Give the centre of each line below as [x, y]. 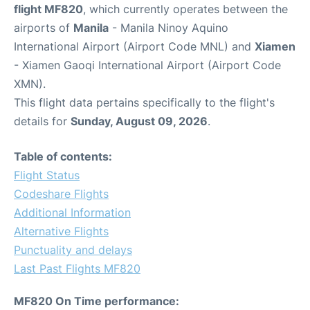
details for [42, 121]
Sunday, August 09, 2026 [139, 121]
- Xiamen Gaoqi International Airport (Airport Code [147, 65]
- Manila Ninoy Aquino [168, 28]
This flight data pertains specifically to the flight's [144, 103]
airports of [44, 28]
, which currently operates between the [185, 9]
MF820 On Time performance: [97, 301]
